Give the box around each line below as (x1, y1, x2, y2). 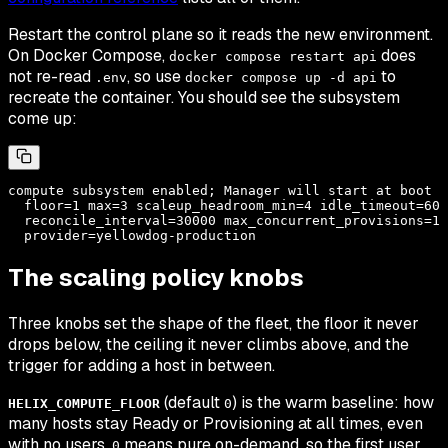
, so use (127, 65, 185, 87)
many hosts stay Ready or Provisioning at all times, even (8, 413, 423, 435)
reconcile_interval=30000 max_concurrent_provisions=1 (8, 212, 440, 228)
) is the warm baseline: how (232, 392, 434, 414)
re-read (32, 65, 95, 87)
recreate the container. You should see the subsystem (8, 86, 400, 108)
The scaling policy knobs (8, 262, 304, 294)
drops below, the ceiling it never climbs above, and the (8, 334, 409, 356)
